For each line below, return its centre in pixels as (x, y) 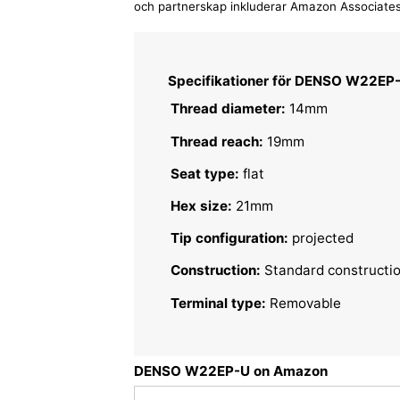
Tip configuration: (230, 238)
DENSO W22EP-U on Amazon (230, 371)
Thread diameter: (229, 109)
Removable (304, 303)
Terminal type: (219, 303)
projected (321, 238)
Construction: (216, 271)
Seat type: (205, 173)
